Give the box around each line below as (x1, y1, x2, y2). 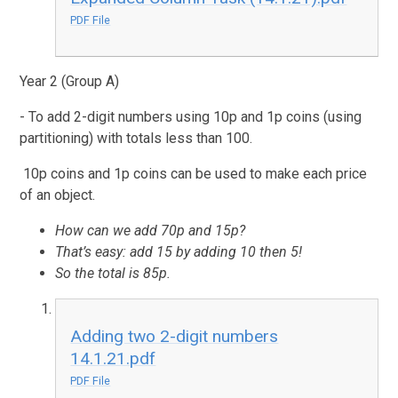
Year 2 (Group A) (20, 73, 120, 91)
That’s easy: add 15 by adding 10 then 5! (55, 243, 303, 261)
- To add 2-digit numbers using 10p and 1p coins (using (20, 108, 362, 126)
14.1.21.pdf (70, 348, 156, 370)
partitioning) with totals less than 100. (20, 130, 253, 147)
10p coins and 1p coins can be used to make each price (20, 165, 368, 183)
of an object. (20, 187, 96, 204)
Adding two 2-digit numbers (70, 326, 279, 347)
